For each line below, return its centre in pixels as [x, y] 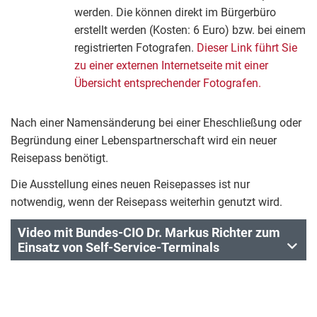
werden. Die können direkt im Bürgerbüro [175, 12]
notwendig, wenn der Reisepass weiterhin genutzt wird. [146, 202]
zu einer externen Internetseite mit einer [171, 65]
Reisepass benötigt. [59, 158]
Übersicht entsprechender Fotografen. [168, 83]
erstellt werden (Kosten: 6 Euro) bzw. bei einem [190, 30]
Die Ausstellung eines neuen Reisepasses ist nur [130, 184]
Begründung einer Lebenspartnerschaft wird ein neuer [144, 140]
